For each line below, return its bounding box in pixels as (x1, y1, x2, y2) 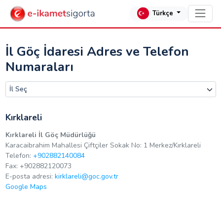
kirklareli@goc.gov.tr (54, 172, 118, 182)
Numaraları (5, 58, 74, 76)
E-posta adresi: (5, 172, 55, 182)
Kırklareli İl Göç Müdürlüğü (5, 130, 96, 140)
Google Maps (5, 182, 47, 192)
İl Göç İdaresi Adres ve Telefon (5, 43, 189, 61)
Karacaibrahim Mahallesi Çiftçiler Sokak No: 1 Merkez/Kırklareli (5, 141, 201, 150)
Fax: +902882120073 (5, 161, 72, 171)
